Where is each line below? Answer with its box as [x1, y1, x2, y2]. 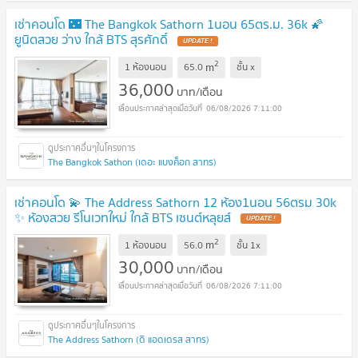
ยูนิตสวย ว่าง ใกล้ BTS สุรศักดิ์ [14, 28, 171, 50]
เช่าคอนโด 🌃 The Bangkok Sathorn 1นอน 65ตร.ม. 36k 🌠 [14, 13, 324, 34]
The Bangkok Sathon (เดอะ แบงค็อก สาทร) [48, 153, 217, 169]
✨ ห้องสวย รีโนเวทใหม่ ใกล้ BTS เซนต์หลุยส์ [14, 206, 234, 228]
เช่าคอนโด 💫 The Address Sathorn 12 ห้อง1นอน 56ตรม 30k [14, 191, 336, 213]
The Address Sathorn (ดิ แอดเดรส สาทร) [48, 332, 209, 348]
